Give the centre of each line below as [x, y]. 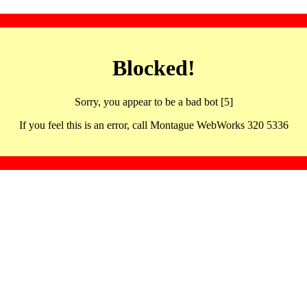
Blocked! [153, 68]
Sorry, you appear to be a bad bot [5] [153, 101]
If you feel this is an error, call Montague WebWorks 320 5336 [153, 125]
